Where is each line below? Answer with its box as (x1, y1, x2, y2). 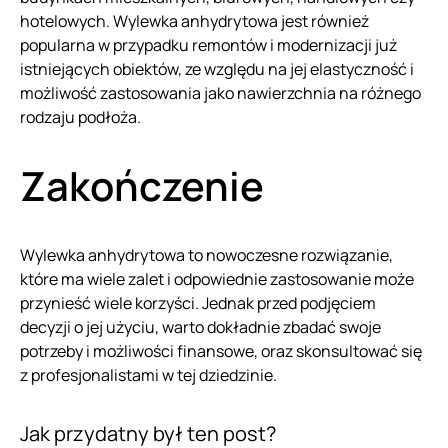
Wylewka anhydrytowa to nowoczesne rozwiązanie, (20, 243, 393, 266)
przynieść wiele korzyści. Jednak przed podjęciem (20, 291, 376, 314)
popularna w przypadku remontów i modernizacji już (20, 33, 397, 56)
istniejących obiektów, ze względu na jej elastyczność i (20, 57, 414, 80)
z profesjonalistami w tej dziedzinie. (20, 363, 277, 386)
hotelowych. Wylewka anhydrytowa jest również (20, 9, 369, 32)
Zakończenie (20, 157, 264, 213)
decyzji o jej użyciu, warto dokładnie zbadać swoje (20, 315, 381, 338)
